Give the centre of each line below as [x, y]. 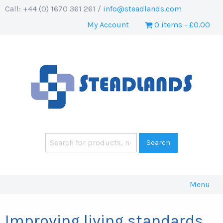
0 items [168, 25]
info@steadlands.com [142, 9]
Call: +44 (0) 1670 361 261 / [54, 9]
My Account [108, 25]
